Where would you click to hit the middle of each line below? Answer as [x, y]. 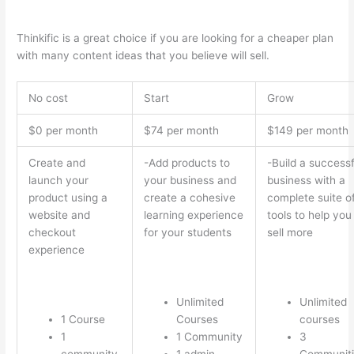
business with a [306, 181]
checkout [52, 233]
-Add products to [186, 163]
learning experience [193, 215]
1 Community [209, 336]
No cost [48, 98]
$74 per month [181, 131]
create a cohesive [189, 198]
